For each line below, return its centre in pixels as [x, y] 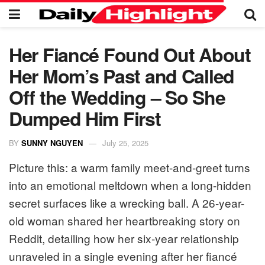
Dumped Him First [85, 118]
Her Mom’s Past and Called [122, 76]
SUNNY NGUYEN [52, 143]
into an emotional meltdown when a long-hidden [130, 185]
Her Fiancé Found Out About [130, 54]
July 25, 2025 [125, 143]
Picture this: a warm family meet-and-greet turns [130, 167]
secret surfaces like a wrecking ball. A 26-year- [127, 202]
